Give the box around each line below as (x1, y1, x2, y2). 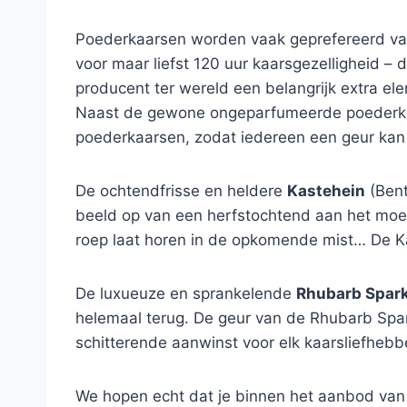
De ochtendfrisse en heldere (75, 182, 287, 200)
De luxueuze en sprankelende (75, 284, 296, 303)
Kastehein (287, 182, 365, 200)
